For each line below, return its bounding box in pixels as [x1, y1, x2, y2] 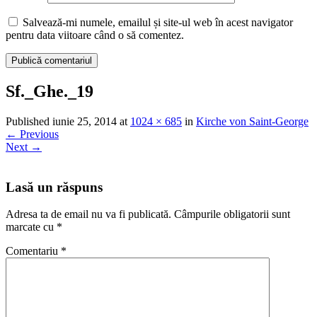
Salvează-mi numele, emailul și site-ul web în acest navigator [23, 16, 293, 29]
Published [6, 115, 52, 127]
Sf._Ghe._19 [6, 82, 93, 100]
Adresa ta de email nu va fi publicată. [6, 208, 171, 221]
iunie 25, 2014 [52, 115, 117, 127]
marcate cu [6, 221, 57, 234]
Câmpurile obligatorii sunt [174, 208, 290, 221]
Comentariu [6, 245, 61, 258]
